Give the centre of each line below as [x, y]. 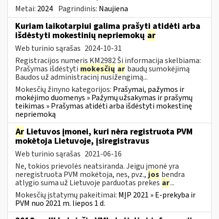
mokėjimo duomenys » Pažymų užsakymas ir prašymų [104, 98]
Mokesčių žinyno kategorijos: [64, 89]
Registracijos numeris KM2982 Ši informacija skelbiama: [108, 60]
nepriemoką [35, 114]
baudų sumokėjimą [158, 69]
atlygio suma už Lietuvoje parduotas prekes [88, 183]
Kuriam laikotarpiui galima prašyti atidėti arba [108, 26]
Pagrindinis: [78, 9]
